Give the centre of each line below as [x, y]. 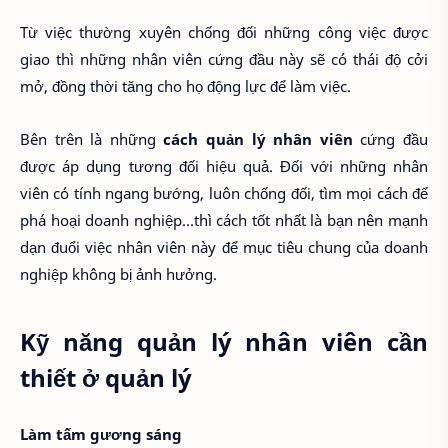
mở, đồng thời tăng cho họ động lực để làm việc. [185, 86]
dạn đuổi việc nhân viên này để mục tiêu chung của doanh [224, 246]
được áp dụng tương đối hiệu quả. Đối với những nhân [224, 165]
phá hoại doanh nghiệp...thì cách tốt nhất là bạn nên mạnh [224, 219]
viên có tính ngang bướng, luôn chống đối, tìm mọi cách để [224, 192]
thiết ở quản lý [106, 377]
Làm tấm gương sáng [101, 434]
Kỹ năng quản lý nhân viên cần [224, 341]
